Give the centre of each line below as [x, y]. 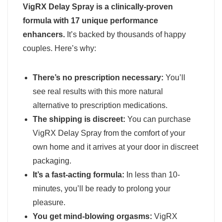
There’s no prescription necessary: [98, 77]
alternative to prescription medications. [100, 105]
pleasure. [49, 202]
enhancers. [44, 34]
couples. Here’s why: [59, 48]
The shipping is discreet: [79, 119]
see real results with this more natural [98, 91]
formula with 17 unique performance [90, 20]
